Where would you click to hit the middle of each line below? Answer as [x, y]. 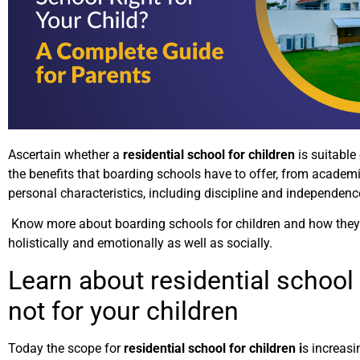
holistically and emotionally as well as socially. [140, 243]
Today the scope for [66, 348]
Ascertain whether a [65, 155]
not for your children [123, 311]
